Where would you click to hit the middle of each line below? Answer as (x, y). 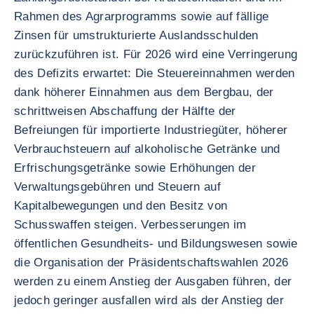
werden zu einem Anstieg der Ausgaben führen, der (153, 281)
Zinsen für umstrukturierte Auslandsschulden (136, 35)
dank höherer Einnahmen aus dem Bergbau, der (144, 92)
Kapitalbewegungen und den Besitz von (121, 206)
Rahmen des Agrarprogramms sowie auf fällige (142, 16)
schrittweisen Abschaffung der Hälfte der (125, 111)
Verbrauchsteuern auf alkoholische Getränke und (147, 149)
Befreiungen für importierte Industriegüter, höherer (151, 130)
